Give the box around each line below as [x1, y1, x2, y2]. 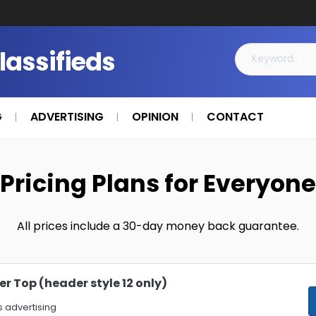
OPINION [132, 109, 178, 125]
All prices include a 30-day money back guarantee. [17, 218, 299, 234]
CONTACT [207, 109, 264, 125]
